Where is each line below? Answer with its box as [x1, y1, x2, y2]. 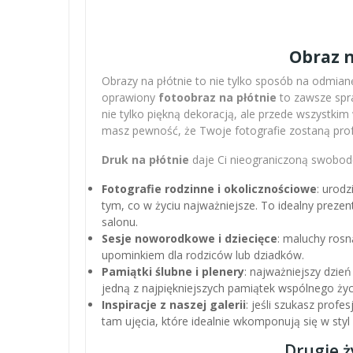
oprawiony [102, 89, 158, 105]
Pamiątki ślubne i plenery [102, 263, 244, 279]
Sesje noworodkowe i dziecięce [102, 230, 277, 246]
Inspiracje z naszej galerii [102, 296, 246, 312]
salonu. [102, 214, 138, 229]
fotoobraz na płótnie [158, 89, 277, 105]
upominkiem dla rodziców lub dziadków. [102, 247, 304, 262]
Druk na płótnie [102, 151, 189, 167]
